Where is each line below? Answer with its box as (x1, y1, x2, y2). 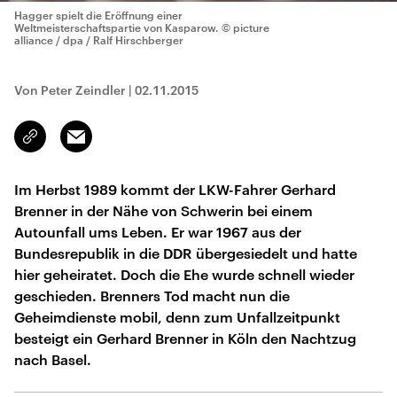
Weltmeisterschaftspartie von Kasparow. (14, 21, 222, 34)
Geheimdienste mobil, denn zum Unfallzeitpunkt (14, 308, 340, 325)
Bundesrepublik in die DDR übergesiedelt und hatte (14, 245, 357, 261)
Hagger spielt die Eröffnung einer (14, 9, 183, 21)
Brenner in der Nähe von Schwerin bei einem (14, 202, 313, 219)
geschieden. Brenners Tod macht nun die (14, 287, 290, 304)
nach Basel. (14, 351, 91, 368)
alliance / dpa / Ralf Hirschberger (14, 34, 183, 46)
